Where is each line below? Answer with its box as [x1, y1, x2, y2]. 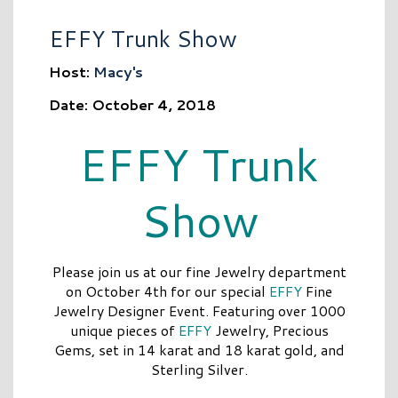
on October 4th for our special [66, 281, 269, 302]
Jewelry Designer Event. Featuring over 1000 [52, 300, 346, 322]
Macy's [93, 61, 143, 82]
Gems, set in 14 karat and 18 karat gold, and [53, 339, 345, 361]
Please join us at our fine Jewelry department [52, 261, 346, 283]
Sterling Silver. [150, 359, 248, 380]
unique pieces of [69, 320, 179, 341]
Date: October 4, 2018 [49, 94, 216, 115]
